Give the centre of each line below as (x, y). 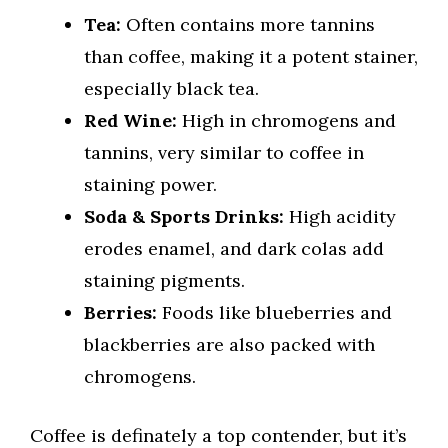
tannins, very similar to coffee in (224, 153)
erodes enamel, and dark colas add (234, 249)
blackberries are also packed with (229, 345)
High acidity (340, 217)
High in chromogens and (286, 121)
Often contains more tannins (248, 25)
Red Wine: (130, 121)
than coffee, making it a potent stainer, (251, 57)
